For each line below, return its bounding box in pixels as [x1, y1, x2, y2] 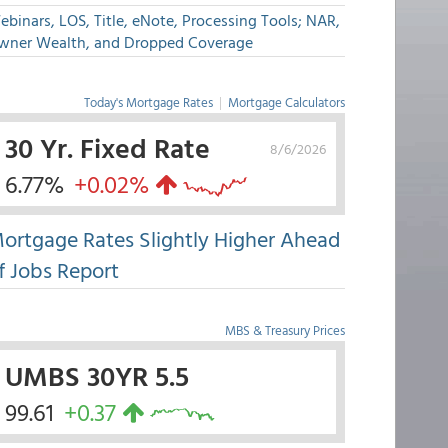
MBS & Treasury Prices [224, 320, 345, 340]
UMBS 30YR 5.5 [4, 354, 189, 396]
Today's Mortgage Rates [83, 92, 213, 112]
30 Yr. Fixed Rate [4, 126, 210, 168]
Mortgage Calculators [227, 92, 345, 112]
